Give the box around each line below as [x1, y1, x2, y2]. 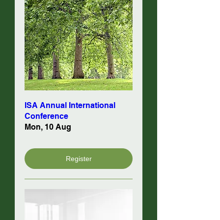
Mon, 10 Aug [25, 122, 71, 132]
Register [65, 154, 92, 163]
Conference [25, 111, 68, 121]
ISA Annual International [25, 101, 115, 110]
